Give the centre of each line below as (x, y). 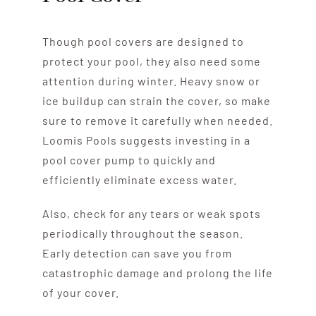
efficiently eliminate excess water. (139, 179)
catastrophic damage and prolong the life (157, 272)
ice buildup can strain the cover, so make (156, 100)
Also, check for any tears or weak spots (151, 213)
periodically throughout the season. (142, 233)
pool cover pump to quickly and (129, 159)
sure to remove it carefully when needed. (157, 120)
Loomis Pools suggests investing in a (146, 140)
